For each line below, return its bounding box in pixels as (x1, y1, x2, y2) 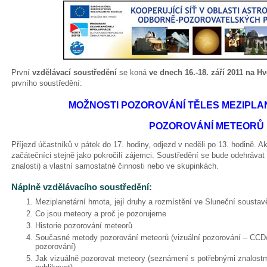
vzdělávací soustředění (32, 68, 119, 77)
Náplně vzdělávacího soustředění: (11, 182, 152, 192)
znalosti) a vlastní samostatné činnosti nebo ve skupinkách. (11, 162, 219, 170)
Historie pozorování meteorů (35, 221, 132, 230)
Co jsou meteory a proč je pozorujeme (35, 209, 166, 218)
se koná (119, 68, 149, 77)
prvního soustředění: (11, 79, 82, 88)
